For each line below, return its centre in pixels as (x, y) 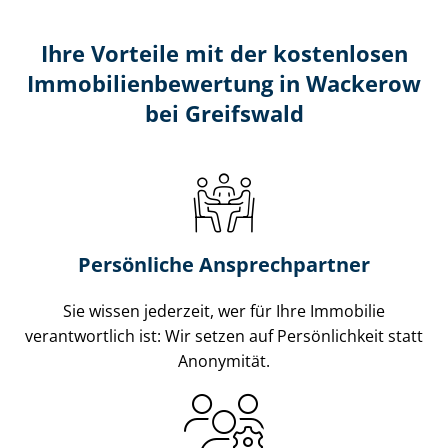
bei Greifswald (224, 113)
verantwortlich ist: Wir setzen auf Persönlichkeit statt (224, 335)
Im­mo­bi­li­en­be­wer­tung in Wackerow (224, 83)
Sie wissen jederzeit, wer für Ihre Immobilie (224, 310)
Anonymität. (224, 360)
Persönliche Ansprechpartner (224, 264)
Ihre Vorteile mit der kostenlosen (224, 53)
